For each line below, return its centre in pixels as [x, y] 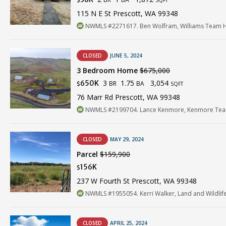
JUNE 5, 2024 [126, 56]
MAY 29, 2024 [127, 139]
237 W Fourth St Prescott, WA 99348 [137, 181]
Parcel [88, 154]
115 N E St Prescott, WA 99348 [127, 14]
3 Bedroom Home [108, 71]
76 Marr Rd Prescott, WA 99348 [128, 97]
